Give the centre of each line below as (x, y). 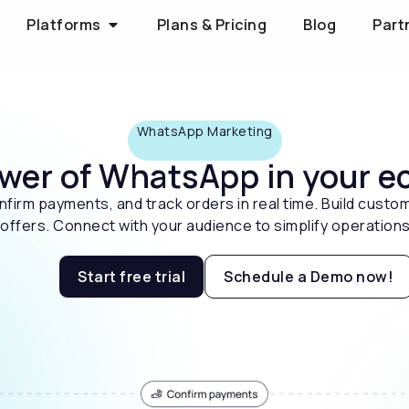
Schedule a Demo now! (309, 277)
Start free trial (131, 277)
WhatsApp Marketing (204, 131)
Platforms (64, 25)
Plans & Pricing (212, 25)
